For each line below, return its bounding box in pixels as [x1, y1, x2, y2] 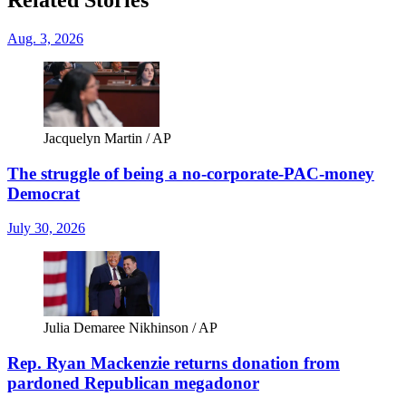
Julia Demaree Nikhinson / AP [43, 320, 217, 336]
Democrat [7, 183, 80, 203]
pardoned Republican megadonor [7, 372, 259, 392]
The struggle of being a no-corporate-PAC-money [7, 163, 374, 183]
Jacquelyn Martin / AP [43, 130, 171, 146]
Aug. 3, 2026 [7, 30, 83, 46]
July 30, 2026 [7, 220, 85, 237]
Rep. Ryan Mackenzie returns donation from [7, 353, 340, 372]
